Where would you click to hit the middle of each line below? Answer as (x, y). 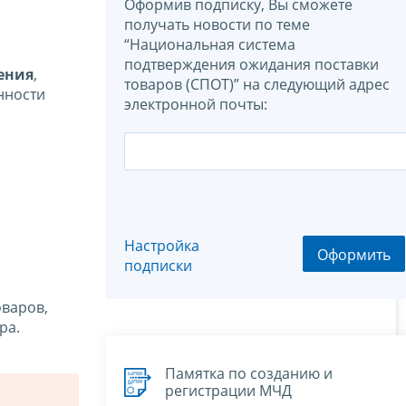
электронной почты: (196, 105)
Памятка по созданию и (249, 373)
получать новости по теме (217, 25)
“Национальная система (210, 45)
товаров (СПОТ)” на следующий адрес (257, 85)
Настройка (162, 246)
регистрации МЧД (228, 390)
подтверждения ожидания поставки (251, 65)
